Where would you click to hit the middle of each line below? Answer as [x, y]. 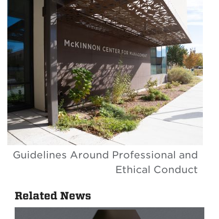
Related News [53, 196]
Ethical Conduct [157, 170]
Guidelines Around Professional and [105, 155]
